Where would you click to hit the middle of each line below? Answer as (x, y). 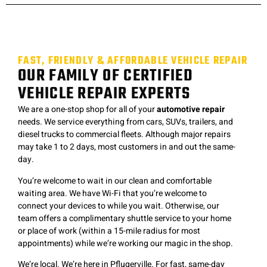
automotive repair (191, 110)
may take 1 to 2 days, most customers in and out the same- (127, 147)
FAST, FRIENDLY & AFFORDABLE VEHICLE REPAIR (133, 61)
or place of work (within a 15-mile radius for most (109, 231)
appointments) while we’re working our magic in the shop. (125, 243)
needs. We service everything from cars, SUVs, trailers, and (125, 122)
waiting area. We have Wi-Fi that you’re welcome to (112, 193)
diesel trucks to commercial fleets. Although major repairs (124, 135)
